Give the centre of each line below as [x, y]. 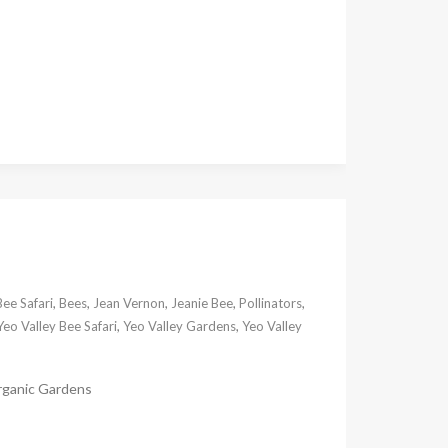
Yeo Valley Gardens [179, 325]
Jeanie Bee [201, 302]
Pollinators [270, 302]
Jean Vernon [128, 302]
